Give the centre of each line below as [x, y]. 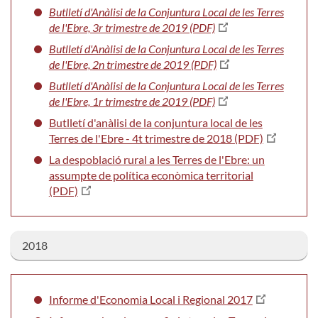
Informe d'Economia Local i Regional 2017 [150, 299]
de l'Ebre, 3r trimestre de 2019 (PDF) [132, 27]
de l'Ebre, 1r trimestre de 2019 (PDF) [132, 101]
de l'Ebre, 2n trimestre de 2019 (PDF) [132, 64]
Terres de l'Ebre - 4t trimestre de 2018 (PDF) [156, 138]
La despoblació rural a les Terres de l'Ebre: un [157, 159]
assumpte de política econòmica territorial [151, 175]
